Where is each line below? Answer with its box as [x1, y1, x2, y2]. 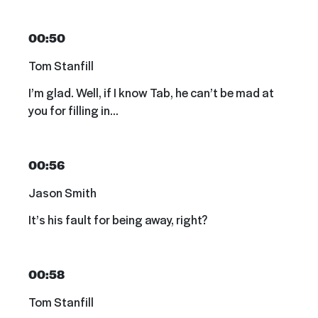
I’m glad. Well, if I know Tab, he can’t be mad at [28, 84, 274, 102]
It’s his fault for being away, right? [28, 211, 207, 229]
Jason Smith [28, 183, 97, 201]
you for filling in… [28, 102, 121, 119]
